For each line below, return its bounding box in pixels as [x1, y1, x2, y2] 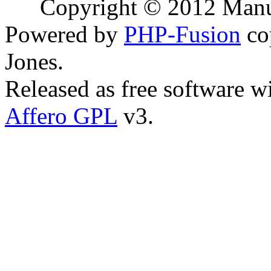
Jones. [5, 48, 64, 74]
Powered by [5, 21, 124, 47]
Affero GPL [5, 103, 117, 129]
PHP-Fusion [124, 21, 241, 47]
